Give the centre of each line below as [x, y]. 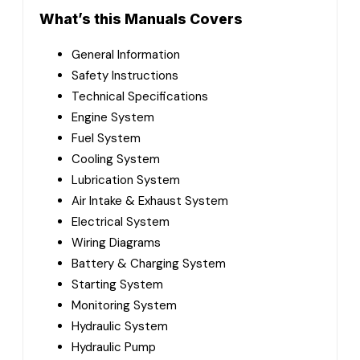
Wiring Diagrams [116, 242]
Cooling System [116, 159]
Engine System [113, 117]
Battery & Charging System [149, 263]
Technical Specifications [140, 96]
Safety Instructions [125, 75]
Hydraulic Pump [114, 347]
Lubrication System [126, 180]
